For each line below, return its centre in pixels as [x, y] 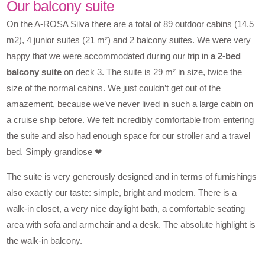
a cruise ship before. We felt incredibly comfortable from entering [130, 120]
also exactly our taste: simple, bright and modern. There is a [122, 193]
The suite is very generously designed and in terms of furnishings [132, 177]
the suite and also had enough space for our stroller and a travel [129, 136]
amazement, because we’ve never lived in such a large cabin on [130, 104]
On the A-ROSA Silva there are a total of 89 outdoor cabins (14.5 [130, 24]
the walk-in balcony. [45, 241]
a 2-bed [226, 56]
